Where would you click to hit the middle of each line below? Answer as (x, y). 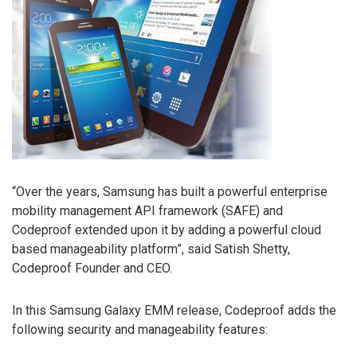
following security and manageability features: (140, 329)
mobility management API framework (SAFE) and (147, 211)
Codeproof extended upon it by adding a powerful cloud (167, 230)
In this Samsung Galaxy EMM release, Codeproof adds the (174, 310)
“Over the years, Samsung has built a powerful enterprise (170, 192)
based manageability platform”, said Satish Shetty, (151, 249)
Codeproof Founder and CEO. (92, 269)
